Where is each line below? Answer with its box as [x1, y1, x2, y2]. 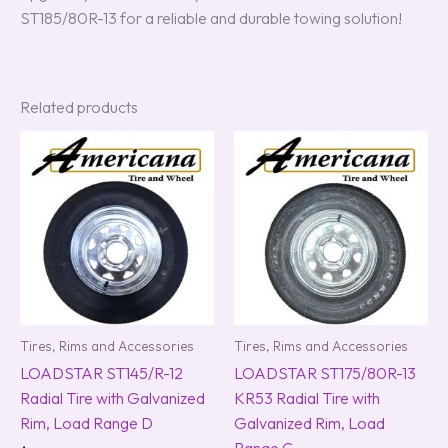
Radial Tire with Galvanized [20, 388, 205, 409]
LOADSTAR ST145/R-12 [20, 363, 183, 384]
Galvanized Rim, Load [234, 413, 385, 434]
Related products [20, 96, 138, 117]
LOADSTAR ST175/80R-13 [234, 363, 416, 384]
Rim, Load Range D [20, 413, 153, 434]
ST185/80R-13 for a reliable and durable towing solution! [20, 7, 402, 28]
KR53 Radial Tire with [234, 388, 380, 409]
